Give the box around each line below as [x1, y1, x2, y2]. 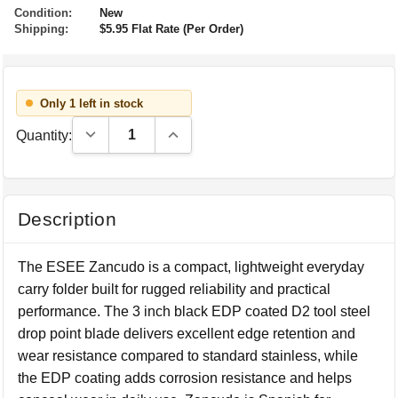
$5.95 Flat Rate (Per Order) [99, 22, 243, 36]
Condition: [14, 6, 72, 20]
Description [18, 209, 116, 229]
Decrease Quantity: [81, 124, 203, 139]
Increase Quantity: [163, 124, 278, 139]
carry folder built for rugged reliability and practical [18, 282, 331, 297]
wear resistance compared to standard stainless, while [18, 348, 359, 363]
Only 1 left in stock [40, 96, 144, 110]
